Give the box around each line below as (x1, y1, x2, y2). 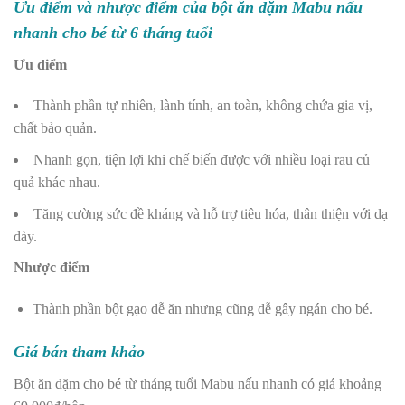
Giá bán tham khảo (14, 342, 149, 361)
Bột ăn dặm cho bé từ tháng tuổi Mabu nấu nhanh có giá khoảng (14, 375, 381, 391)
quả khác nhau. (14, 174, 100, 190)
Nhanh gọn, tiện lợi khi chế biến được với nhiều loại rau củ (33, 152, 370, 167)
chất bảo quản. (14, 120, 97, 137)
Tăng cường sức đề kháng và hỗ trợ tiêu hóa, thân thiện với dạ (33, 205, 388, 221)
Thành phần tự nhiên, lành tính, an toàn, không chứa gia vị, (33, 98, 372, 114)
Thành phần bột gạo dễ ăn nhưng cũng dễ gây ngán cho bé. (32, 300, 372, 316)
